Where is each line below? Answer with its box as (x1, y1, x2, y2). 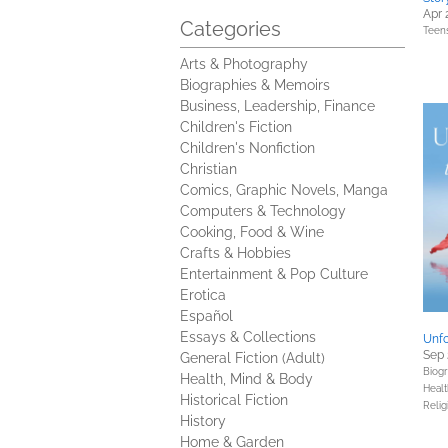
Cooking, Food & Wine (180, 224, 324, 240)
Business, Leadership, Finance (180, 98, 375, 114)
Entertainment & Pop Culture (180, 266, 368, 282)
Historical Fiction (180, 392, 288, 408)
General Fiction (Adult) (180, 350, 325, 366)
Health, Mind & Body (180, 371, 313, 387)
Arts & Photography (180, 56, 308, 72)
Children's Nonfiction (180, 140, 315, 156)
